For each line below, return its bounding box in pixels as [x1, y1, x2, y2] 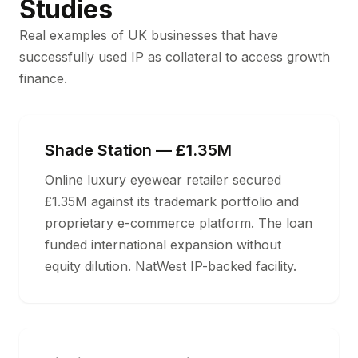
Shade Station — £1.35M [45, 141, 232, 160]
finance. [19, 70, 67, 86]
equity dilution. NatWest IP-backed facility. [45, 258, 296, 274]
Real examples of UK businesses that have [19, 27, 278, 43]
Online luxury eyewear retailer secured [45, 172, 281, 188]
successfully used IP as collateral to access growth [19, 49, 330, 65]
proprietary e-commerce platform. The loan [45, 215, 312, 231]
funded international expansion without [45, 237, 281, 253]
